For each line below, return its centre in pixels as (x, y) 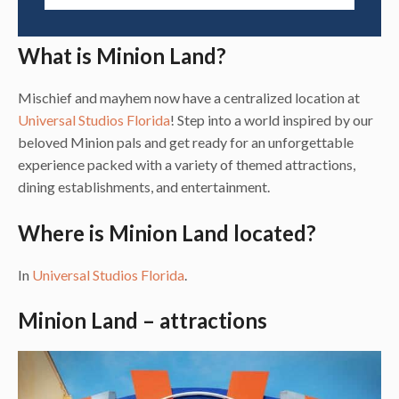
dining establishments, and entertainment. (144, 187)
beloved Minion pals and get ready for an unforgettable (186, 142)
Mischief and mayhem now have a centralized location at (189, 98)
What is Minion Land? (122, 56)
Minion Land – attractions (142, 321)
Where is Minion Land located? (167, 232)
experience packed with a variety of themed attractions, (187, 165)
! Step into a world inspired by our (272, 120)
